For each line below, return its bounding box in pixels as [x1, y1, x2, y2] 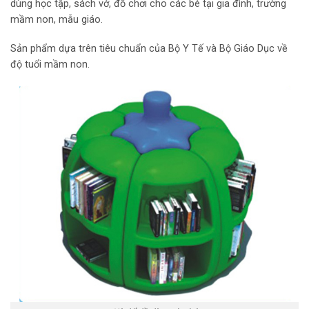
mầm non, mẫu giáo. [10, 14, 103, 26]
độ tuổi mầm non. [10, 59, 90, 71]
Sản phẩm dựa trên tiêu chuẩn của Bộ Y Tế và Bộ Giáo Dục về [10, 43, 288, 55]
